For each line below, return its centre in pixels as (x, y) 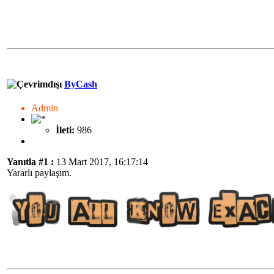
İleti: (65, 130)
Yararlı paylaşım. (39, 172)
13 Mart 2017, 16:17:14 (101, 161)
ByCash (81, 84)
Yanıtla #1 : (30, 161)
